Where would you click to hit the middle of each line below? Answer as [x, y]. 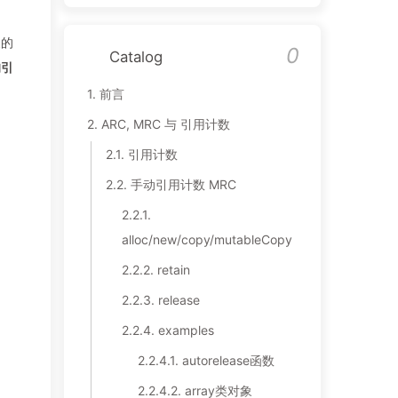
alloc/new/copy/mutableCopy [207, 240]
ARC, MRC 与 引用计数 [165, 124]
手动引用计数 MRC [183, 185]
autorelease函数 [228, 361]
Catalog [135, 57]
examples [186, 330]
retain [173, 270]
